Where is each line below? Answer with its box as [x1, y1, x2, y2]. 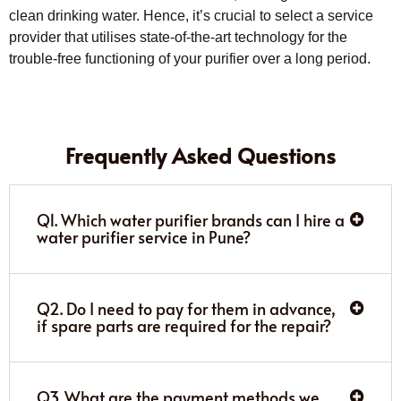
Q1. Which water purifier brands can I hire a [37, 208, 345, 231]
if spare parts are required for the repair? [37, 313, 331, 337]
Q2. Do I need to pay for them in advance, [37, 296, 336, 320]
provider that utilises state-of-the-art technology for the [9, 29, 347, 45]
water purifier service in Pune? [37, 225, 251, 248]
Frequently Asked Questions [65, 140, 336, 170]
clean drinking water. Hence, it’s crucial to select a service [9, 7, 373, 23]
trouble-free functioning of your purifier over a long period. [9, 50, 371, 66]
